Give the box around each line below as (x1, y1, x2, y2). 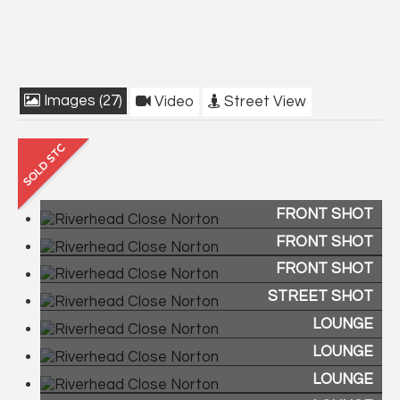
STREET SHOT (268, 288, 373, 305)
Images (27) (40, 92, 122, 109)
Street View (221, 93, 306, 110)
